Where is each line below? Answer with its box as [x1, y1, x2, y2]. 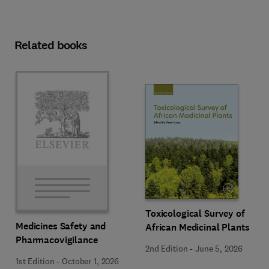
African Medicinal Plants [145, 220, 250, 234]
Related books [14, 37, 88, 53]
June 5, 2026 [195, 243, 243, 254]
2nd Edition [145, 243, 188, 254]
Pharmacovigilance [16, 234, 98, 246]
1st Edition [16, 256, 55, 267]
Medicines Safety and [16, 220, 106, 232]
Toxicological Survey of [145, 207, 245, 220]
